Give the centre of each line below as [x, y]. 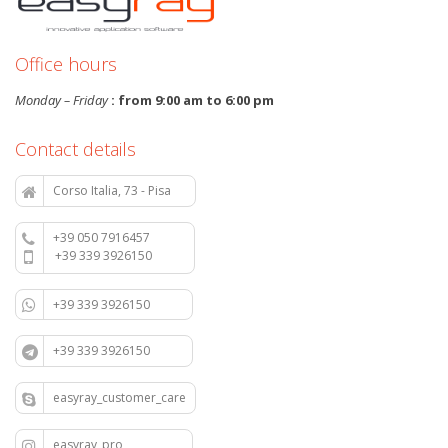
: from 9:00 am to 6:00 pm [191, 100]
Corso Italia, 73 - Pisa [119, 190]
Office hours [66, 64]
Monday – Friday [61, 100]
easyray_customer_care [119, 398]
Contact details [75, 149]
